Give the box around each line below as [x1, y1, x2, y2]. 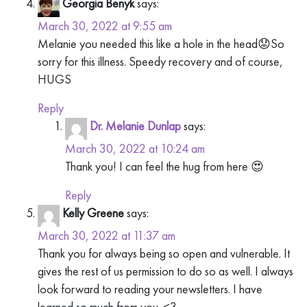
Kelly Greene [62, 205, 124, 221]
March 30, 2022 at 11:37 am [38, 228, 175, 244]
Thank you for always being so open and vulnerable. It [38, 245, 290, 262]
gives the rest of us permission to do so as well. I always [38, 263, 293, 280]
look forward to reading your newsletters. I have [38, 281, 262, 297]
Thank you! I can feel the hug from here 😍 [65, 158, 264, 175]
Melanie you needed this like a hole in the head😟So [38, 36, 284, 52]
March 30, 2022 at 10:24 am [65, 140, 205, 157]
